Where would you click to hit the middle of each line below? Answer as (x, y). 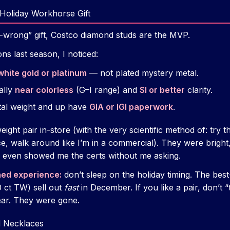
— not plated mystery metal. (143, 73)
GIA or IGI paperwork (131, 107)
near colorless (44, 90)
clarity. (199, 90)
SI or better (162, 90)
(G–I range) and (107, 90)
